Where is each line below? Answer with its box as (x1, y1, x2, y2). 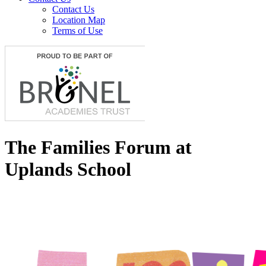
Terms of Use (52, 26, 103, 36)
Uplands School (5, 158, 131, 180)
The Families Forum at (5, 136, 192, 158)
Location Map (52, 15, 105, 26)
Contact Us (52, 4, 94, 15)
